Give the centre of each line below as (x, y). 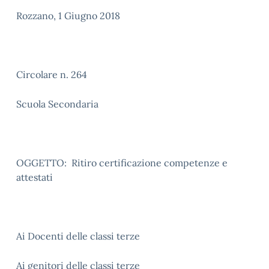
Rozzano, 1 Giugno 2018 (68, 16)
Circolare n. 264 (52, 74)
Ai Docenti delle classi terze (78, 236)
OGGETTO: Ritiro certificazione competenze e (122, 163)
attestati (35, 177)
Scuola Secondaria (57, 104)
